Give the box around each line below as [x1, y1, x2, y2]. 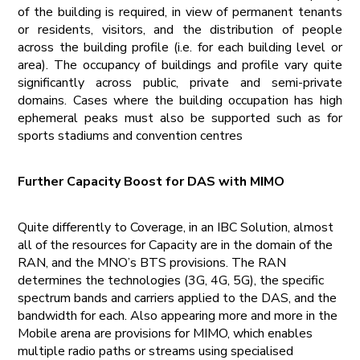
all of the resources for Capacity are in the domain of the [18, 235, 333, 254]
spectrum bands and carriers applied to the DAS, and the [18, 288, 337, 307]
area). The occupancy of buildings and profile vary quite [18, 55, 342, 74]
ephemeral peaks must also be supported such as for [18, 108, 342, 127]
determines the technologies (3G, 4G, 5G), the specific [18, 271, 325, 289]
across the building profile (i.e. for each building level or [18, 38, 342, 56]
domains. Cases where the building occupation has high [18, 91, 342, 109]
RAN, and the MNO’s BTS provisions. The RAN [18, 253, 287, 272]
